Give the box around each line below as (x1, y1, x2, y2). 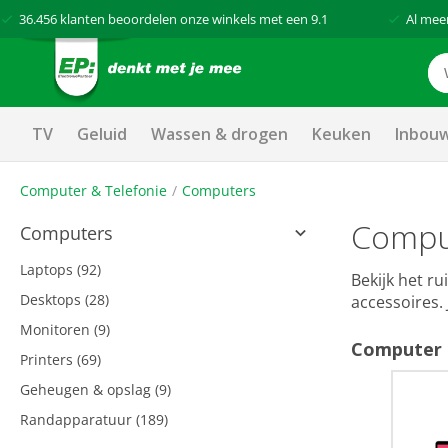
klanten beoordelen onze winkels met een (57, 10, 311, 28)
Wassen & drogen (151, 123, 288, 145)
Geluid (77, 123, 127, 145)
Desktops (20, 290, 85, 309)
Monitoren (20, 320, 94, 339)
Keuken (312, 123, 371, 145)
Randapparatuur (20, 410, 136, 429)
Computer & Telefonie (20, 181, 167, 200)
